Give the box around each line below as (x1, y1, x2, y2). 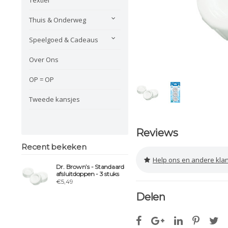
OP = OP (29, 74, 54, 84)
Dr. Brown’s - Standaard (55, 163, 124, 171)
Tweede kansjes (29, 94, 80, 104)
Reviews (136, 127, 178, 139)
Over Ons (29, 54, 59, 64)
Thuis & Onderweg (29, 15, 86, 24)
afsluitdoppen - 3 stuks (55, 170, 119, 178)
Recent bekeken (21, 141, 87, 152)
